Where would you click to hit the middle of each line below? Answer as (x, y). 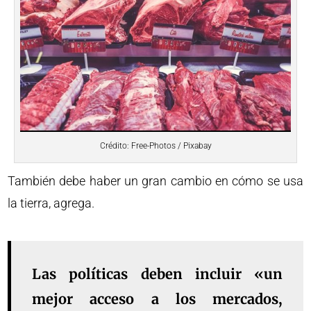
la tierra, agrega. (51, 203)
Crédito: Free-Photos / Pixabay (155, 145)
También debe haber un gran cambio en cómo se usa (155, 180)
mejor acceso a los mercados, (157, 299)
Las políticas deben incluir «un (157, 274)
